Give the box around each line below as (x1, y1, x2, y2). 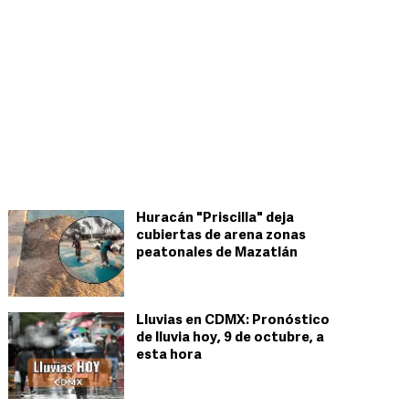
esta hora (136, 349, 202, 362)
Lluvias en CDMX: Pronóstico (136, 314, 330, 328)
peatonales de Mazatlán (136, 246, 298, 260)
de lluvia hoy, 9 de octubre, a (136, 331, 324, 345)
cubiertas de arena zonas (136, 229, 306, 243)
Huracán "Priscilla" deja (136, 212, 294, 225)
